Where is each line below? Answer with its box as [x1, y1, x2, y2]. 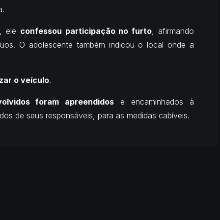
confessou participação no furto [20, 26, 152, 36]
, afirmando [152, 26, 194, 36]
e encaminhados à [114, 96, 194, 107]
